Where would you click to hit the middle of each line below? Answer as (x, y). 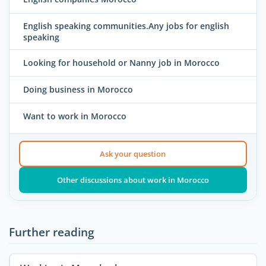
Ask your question (133, 154)
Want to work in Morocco (75, 116)
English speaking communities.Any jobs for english (126, 26)
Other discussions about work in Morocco (133, 180)
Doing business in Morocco (78, 89)
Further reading (52, 232)
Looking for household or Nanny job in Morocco (121, 62)
